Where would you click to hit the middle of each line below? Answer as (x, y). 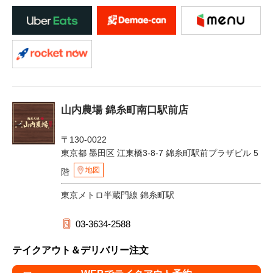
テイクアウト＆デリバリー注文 (80, 250)
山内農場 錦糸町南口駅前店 (125, 110)
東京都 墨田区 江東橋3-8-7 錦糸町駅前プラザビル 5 (160, 153)
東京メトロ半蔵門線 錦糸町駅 (118, 195)
